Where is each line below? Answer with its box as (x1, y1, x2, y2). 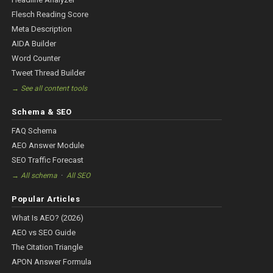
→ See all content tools (12, 84, 88, 93)
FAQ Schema (12, 126, 57, 136)
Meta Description (12, 24, 73, 34)
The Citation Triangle (12, 243, 83, 252)
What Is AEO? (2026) (12, 213, 84, 223)
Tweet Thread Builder (12, 68, 86, 78)
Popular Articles (12, 194, 80, 204)
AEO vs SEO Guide (12, 228, 76, 238)
